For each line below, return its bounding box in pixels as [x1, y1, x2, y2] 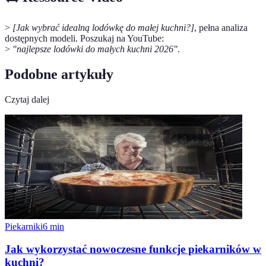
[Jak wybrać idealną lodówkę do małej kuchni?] [12, 22, 194, 33]
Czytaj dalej [5, 94, 49, 104]
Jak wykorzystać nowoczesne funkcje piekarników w [5, 243, 261, 256]
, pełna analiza [194, 22, 248, 33]
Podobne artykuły [5, 66, 113, 82]
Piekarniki [5, 221, 43, 232]
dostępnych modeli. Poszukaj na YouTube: [5, 33, 164, 43]
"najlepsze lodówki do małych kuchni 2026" [12, 43, 178, 54]
